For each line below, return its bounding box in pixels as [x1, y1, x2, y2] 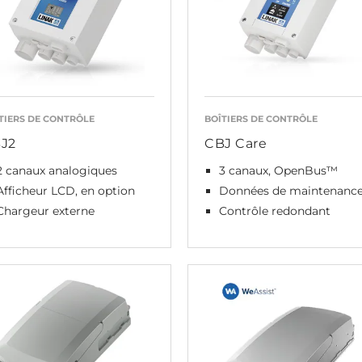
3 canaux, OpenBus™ [219, 163, 338, 178]
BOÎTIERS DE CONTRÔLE [204, 113, 318, 124]
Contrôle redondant [219, 204, 330, 218]
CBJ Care [204, 136, 267, 151]
